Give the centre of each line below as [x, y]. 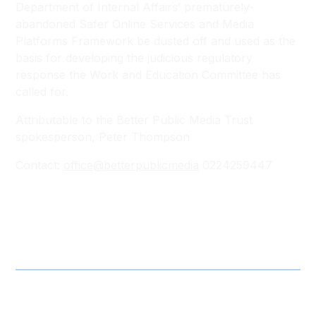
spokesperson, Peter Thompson [103, 137]
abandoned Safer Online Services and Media [135, 24]
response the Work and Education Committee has [148, 75]
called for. [42, 92]
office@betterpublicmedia [132, 165]
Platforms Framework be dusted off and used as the [156, 41]
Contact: [40, 165]
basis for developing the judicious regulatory [134, 58]
